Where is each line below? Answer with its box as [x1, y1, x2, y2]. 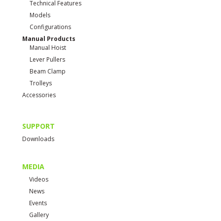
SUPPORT [22, 121, 55, 131]
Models [29, 11, 50, 20]
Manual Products [22, 35, 75, 43]
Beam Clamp [29, 67, 66, 76]
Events [29, 199, 47, 208]
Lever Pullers [29, 55, 65, 64]
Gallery [29, 211, 49, 220]
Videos [29, 175, 48, 184]
